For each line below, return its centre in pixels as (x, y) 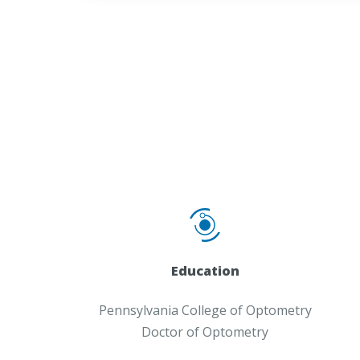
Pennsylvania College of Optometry (205, 311)
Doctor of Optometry (205, 332)
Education (205, 271)
